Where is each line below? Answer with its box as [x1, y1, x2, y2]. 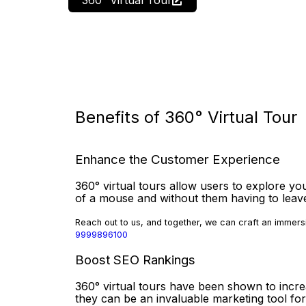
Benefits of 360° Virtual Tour [75, 107, 297, 127]
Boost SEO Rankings [75, 251, 195, 268]
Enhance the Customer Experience [75, 152, 280, 168]
